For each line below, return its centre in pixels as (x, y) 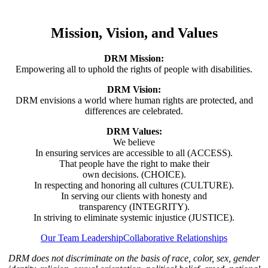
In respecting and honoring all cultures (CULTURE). (134, 185)
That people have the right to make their (134, 163)
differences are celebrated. (134, 111)
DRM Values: (134, 131)
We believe (134, 142)
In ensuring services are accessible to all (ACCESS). (134, 153)
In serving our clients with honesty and (134, 196)
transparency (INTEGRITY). (134, 206)
